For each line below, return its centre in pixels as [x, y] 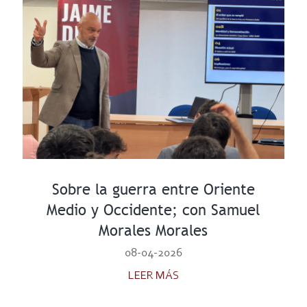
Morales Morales [153, 231]
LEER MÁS [153, 276]
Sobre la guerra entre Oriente [153, 190]
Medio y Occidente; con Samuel [153, 210]
